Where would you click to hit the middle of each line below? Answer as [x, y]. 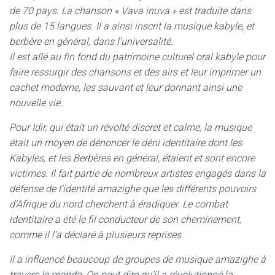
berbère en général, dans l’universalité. [91, 41]
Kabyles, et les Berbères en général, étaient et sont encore [132, 158]
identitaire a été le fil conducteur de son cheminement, [125, 219]
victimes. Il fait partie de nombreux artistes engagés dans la [137, 173]
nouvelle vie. [36, 103]
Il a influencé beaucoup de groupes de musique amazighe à [137, 259]
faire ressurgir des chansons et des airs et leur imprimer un [135, 72]
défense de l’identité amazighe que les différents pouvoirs [133, 189]
